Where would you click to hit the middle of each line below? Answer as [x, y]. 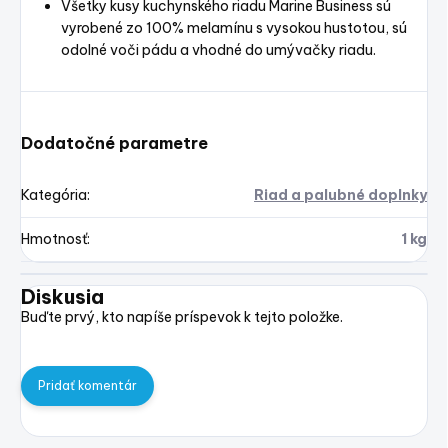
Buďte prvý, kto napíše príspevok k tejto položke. [182, 317]
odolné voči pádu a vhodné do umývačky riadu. [218, 50]
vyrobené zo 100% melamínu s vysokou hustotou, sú [234, 28]
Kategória [54, 195]
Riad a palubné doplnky [340, 195]
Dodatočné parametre [114, 143]
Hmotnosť [54, 239]
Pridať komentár [87, 386]
